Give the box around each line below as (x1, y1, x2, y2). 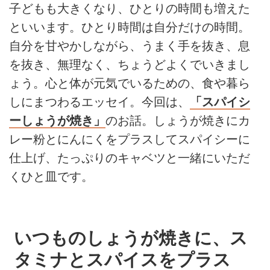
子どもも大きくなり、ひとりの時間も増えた (9, 1, 250, 15)
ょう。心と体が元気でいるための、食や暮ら (9, 76, 250, 90)
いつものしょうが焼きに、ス (14, 227, 248, 248)
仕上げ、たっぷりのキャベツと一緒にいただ (9, 151, 250, 165)
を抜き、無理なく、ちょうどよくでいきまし (9, 57, 250, 71)
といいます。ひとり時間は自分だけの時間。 (9, 20, 250, 34)
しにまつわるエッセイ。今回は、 (9, 95, 190, 108)
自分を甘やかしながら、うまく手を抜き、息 (9, 39, 250, 52)
